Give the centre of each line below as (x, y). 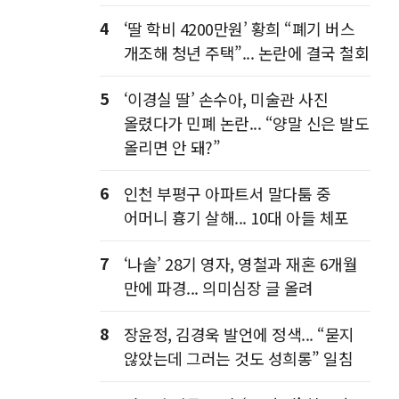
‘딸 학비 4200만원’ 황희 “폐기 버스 (239, 28)
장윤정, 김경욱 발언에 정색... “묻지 (239, 334)
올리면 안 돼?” (171, 147)
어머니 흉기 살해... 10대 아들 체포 (236, 217)
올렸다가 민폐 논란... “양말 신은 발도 (246, 123)
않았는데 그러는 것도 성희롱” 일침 (238, 358)
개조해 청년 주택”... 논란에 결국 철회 (246, 53)
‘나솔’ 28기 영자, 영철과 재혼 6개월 (240, 264)
